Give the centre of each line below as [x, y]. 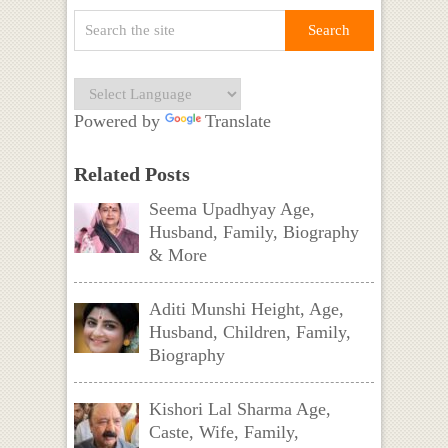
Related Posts [131, 173]
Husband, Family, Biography [253, 231]
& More [177, 254]
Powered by [119, 120]
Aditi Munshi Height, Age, [246, 308]
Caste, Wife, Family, [223, 431]
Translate [237, 120]
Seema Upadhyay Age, [231, 208]
